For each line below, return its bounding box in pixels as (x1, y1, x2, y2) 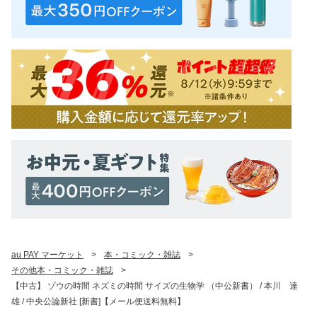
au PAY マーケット (11, 250, 83, 260)
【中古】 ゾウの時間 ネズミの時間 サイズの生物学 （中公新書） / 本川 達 (11, 281, 298, 292)
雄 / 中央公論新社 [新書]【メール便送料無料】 (11, 296, 185, 307)
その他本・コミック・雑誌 (11, 265, 113, 276)
